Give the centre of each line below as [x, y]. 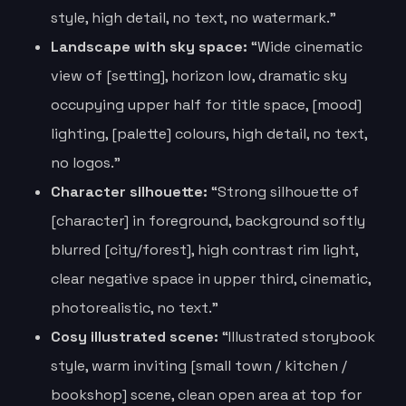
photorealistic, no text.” [135, 307]
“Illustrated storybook [297, 336]
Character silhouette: [129, 191]
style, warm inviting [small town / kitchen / [199, 365]
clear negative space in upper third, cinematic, [211, 278]
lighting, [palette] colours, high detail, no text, [209, 133]
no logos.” [86, 162]
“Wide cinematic [305, 46]
